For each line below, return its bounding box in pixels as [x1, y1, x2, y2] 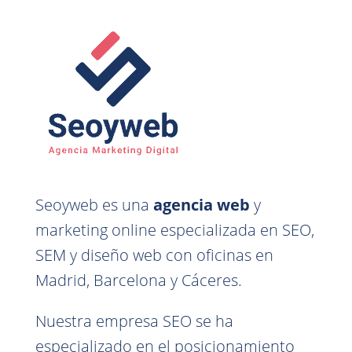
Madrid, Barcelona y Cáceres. [35, 269, 242, 291]
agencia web [152, 193, 250, 215]
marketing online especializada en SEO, [35, 218, 314, 240]
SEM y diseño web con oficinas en [35, 244, 273, 266]
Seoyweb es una [35, 193, 153, 215]
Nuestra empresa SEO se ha [35, 310, 233, 332]
